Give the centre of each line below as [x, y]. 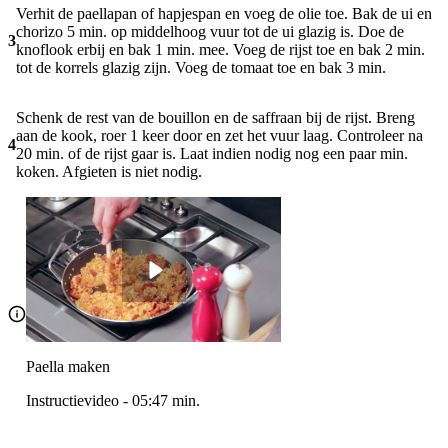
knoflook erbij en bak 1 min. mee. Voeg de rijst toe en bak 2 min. [220, 50]
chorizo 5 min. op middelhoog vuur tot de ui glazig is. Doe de [210, 32]
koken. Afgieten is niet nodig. [109, 172]
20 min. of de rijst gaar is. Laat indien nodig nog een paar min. [212, 154]
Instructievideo [72, 401]
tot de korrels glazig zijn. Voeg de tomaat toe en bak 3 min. [201, 68]
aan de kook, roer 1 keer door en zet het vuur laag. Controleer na [219, 136]
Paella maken [68, 367]
